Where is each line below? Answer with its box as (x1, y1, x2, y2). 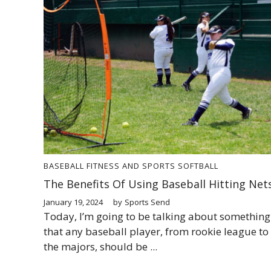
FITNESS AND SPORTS (87, 160, 175, 171)
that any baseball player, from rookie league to (44, 224, 269, 238)
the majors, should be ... (44, 239, 157, 253)
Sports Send (125, 196, 170, 207)
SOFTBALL (178, 160, 218, 171)
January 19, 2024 (44, 196, 103, 207)
